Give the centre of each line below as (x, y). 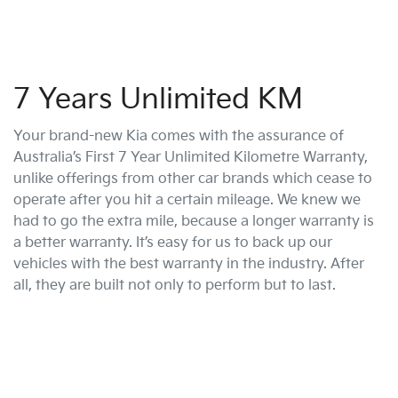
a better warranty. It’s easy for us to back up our (173, 243)
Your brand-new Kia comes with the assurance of (179, 137)
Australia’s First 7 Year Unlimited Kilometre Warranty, (191, 158)
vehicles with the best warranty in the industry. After (189, 265)
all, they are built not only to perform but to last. (175, 286)
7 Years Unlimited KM (158, 100)
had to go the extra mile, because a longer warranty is (194, 222)
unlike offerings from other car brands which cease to (193, 179)
